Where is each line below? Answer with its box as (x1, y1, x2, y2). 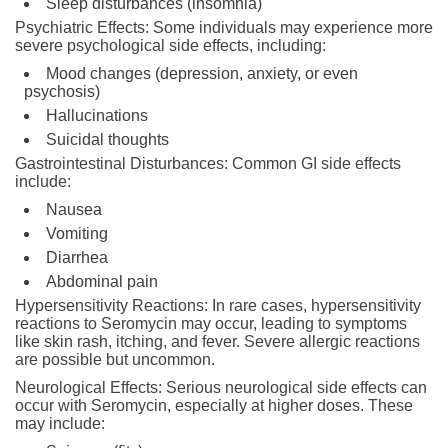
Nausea (46, 200, 102, 218)
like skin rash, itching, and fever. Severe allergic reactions (15, 332, 420, 350)
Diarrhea (46, 248, 108, 266)
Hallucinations (46, 106, 148, 124)
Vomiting (46, 224, 108, 242)
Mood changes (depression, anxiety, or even (46, 64, 358, 82)
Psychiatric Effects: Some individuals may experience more (15, 18, 433, 36)
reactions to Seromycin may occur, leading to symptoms (15, 314, 407, 332)
